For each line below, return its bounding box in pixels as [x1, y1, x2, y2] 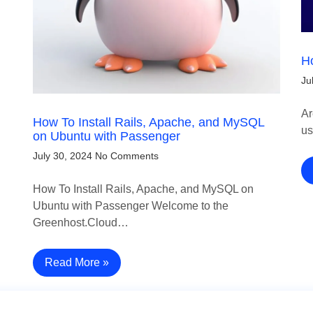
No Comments [95, 150, 159, 161]
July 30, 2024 [33, 150, 93, 161]
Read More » [45, 256, 110, 268]
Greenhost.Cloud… [33, 216, 129, 228]
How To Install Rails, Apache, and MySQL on [33, 182, 254, 195]
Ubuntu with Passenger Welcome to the [33, 199, 229, 212]
